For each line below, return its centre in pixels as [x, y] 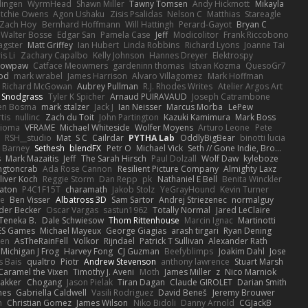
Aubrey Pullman [108, 86]
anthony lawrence [196, 261]
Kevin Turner [244, 189]
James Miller [187, 272]
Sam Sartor [132, 199]
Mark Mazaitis [32, 158]
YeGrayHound [187, 189]
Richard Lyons [212, 45]
